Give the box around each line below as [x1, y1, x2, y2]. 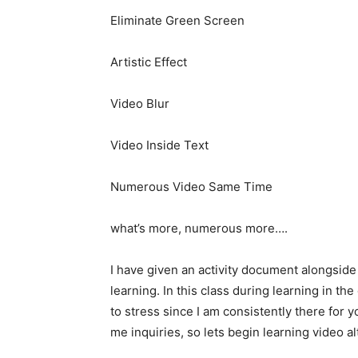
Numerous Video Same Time [110, 178, 272, 194]
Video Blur [110, 95, 169, 111]
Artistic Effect [110, 54, 187, 70]
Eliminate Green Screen [110, 12, 245, 28]
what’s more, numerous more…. [110, 220, 288, 236]
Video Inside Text [110, 137, 209, 153]
